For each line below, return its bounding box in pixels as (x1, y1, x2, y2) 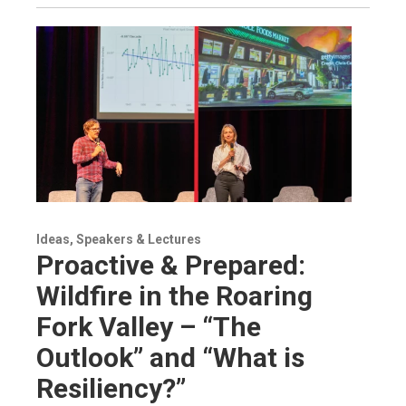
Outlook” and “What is (36, 341, 304, 373)
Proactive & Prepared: (36, 248, 305, 281)
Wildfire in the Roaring (36, 279, 313, 312)
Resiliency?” (36, 372, 186, 404)
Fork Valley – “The (36, 310, 261, 343)
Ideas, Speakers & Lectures (36, 231, 201, 246)
